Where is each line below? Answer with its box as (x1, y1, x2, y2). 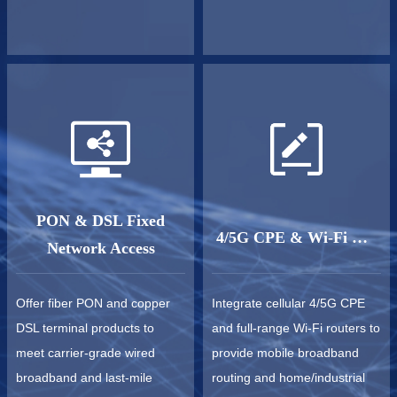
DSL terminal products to (16, 321, 154, 335)
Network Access (46, 239, 155, 257)
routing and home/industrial (212, 370, 365, 385)
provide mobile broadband (212, 346, 359, 360)
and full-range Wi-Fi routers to (212, 321, 380, 335)
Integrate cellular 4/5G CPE (212, 296, 365, 310)
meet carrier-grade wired (16, 346, 155, 360)
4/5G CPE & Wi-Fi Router (352, 229, 368, 246)
